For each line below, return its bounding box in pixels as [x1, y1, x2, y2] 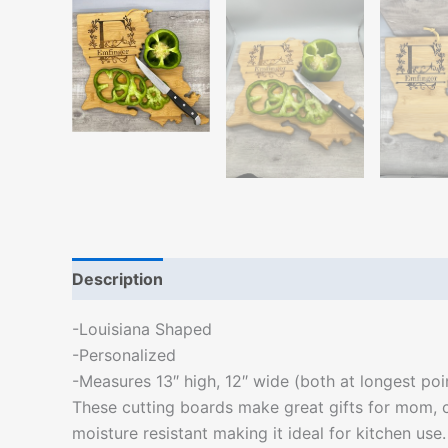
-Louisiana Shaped [72, 319, 212, 339]
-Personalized [72, 345, 176, 365]
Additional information [184, 269, 358, 289]
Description [72, 269, 163, 289]
